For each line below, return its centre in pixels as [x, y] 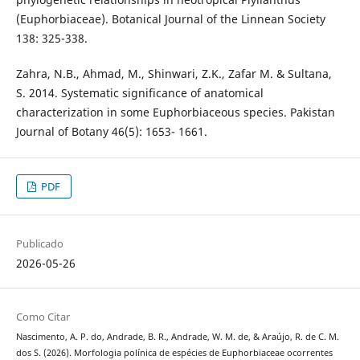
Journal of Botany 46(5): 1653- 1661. [111, 132]
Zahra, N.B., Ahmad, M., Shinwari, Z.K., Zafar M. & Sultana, [174, 74]
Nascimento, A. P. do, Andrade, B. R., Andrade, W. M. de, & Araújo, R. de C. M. [177, 337]
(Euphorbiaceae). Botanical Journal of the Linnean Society [170, 19]
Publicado [39, 244]
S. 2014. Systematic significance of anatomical [139, 93]
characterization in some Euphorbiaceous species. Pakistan [175, 112]
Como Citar [43, 317]
